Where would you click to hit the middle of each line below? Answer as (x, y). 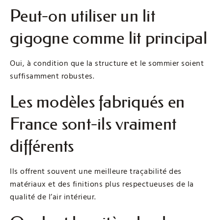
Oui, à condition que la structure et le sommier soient (107, 64)
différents (42, 146)
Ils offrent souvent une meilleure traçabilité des (96, 172)
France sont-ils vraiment (93, 124)
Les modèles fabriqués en (97, 102)
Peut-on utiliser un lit (82, 16)
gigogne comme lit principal (109, 38)
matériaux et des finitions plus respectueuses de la (102, 184)
